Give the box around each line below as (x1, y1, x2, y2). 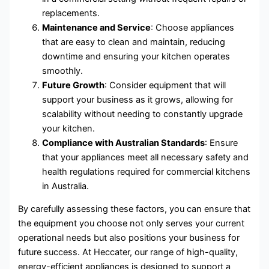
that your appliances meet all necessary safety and (42, 151, 249, 163)
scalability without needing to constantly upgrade (42, 108, 243, 119)
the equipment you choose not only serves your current (18, 218, 245, 229)
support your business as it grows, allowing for (42, 94, 234, 105)
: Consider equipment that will (104, 79, 226, 91)
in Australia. (42, 180, 89, 192)
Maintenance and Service (42, 22, 151, 33)
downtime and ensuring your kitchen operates (42, 50, 231, 62)
